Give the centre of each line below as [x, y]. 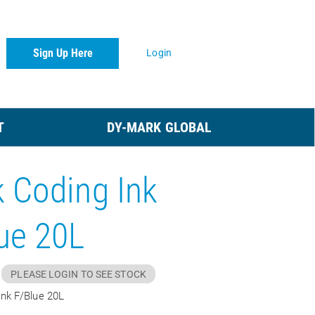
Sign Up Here [63, 53]
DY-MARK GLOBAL [159, 128]
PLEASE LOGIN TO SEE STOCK [78, 275]
